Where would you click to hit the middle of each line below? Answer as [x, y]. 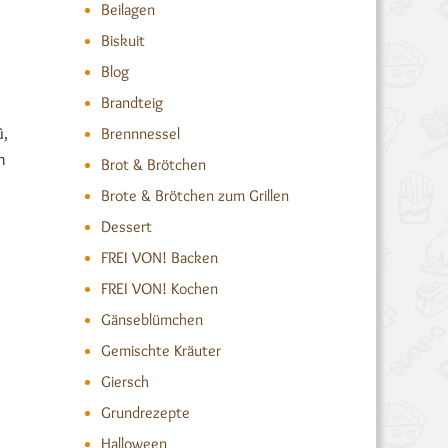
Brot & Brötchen [153, 164]
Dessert [126, 226]
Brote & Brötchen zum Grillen [194, 195]
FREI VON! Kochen [159, 288]
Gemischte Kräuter [160, 350]
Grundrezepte [145, 412]
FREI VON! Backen [159, 257]
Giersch [124, 381]
